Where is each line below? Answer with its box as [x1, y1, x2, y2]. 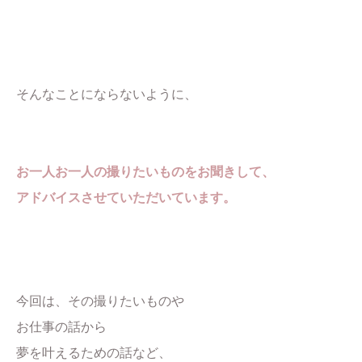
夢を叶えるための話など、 [16, 346, 171, 360]
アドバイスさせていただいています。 [16, 191, 236, 204]
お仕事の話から [16, 320, 107, 334]
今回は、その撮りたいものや [16, 294, 184, 308]
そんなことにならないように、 [16, 87, 197, 101]
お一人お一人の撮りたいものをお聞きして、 [16, 165, 275, 179]
